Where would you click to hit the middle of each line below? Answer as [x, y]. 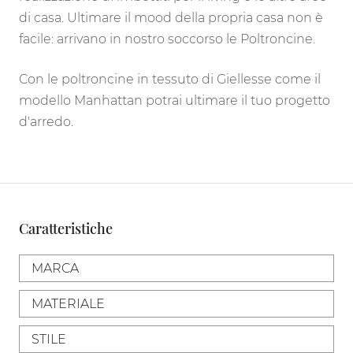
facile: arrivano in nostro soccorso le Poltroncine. [167, 39]
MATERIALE [68, 303]
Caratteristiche [66, 228]
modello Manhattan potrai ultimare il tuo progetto [175, 100]
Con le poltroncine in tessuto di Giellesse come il [170, 79]
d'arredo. [46, 121]
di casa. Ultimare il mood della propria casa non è [171, 17]
